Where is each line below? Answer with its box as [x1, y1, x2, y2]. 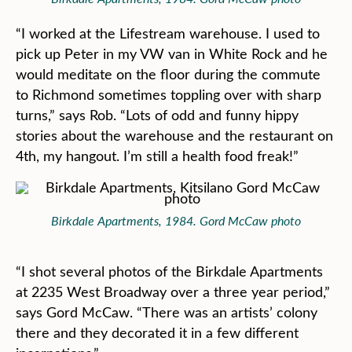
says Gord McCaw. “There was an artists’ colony [16, 302, 317, 321]
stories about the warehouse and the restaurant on [16, 126, 333, 145]
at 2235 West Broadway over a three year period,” [16, 282, 330, 301]
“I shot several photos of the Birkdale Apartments [16, 262, 323, 280]
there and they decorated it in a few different [16, 323, 299, 342]
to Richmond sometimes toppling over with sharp [16, 85, 321, 104]
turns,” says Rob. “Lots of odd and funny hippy [16, 105, 299, 124]
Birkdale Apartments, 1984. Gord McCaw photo [51, 212, 301, 229]
